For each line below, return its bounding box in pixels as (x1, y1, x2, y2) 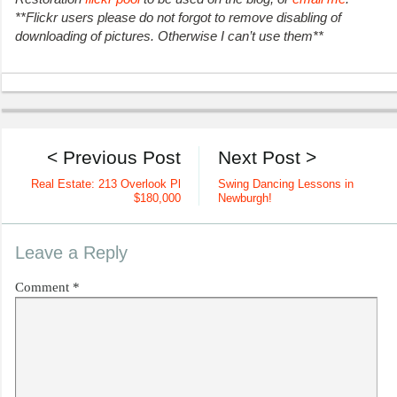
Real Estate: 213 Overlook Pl (31, 177, 182, 191)
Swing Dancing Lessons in (217, 177, 354, 191)
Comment (15, 279, 73, 294)
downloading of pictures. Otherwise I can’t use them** (15, 28, 323, 44)
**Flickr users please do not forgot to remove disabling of (15, 10, 341, 26)
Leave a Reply (15, 242, 128, 262)
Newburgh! (217, 191, 272, 205)
